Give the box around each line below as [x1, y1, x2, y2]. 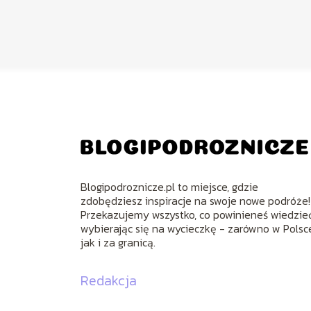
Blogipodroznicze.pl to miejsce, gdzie [81, 178, 259, 195]
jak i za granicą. [81, 233, 156, 251]
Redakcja [81, 269, 137, 291]
